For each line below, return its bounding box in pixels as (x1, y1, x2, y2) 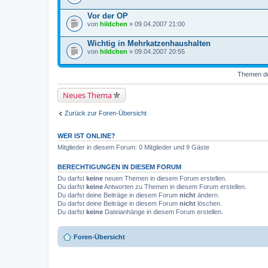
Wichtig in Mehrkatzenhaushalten (87, 38, 211, 48)
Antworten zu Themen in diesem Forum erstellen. (103, 183, 246, 190)
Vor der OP (87, 11, 128, 20)
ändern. (196, 191, 220, 199)
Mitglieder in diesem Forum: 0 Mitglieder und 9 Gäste (57, 144, 209, 151)
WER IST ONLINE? (57, 132, 115, 139)
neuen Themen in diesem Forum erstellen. (103, 175, 227, 182)
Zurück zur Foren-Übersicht (65, 109, 147, 117)
